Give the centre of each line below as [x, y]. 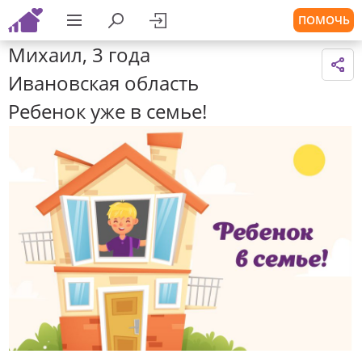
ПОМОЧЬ [324, 20]
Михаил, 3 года [79, 55]
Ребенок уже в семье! [107, 111]
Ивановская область [103, 83]
